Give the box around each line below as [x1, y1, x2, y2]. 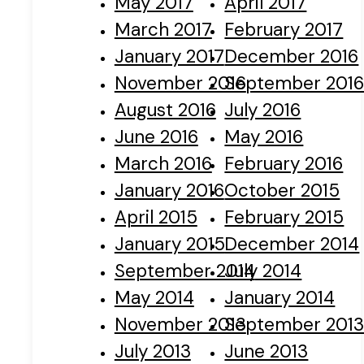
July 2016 [224, 98, 301, 123]
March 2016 [114, 152, 212, 176]
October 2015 [224, 179, 340, 203]
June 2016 [114, 125, 198, 149]
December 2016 [224, 45, 359, 69]
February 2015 [224, 206, 344, 230]
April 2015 [114, 206, 197, 230]
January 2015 [114, 232, 225, 257]
